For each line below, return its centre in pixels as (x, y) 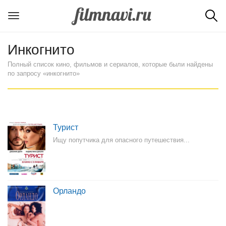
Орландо (69, 191)
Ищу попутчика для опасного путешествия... (121, 140)
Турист (66, 127)
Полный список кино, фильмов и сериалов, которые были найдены (110, 64)
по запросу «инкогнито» (44, 73)
